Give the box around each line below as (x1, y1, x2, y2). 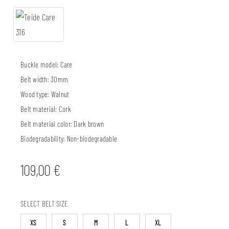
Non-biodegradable (66, 134, 118, 144)
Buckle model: (20, 60, 60, 70)
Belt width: (20, 75, 51, 84)
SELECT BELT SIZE (20, 199, 68, 209)
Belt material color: (20, 119, 74, 129)
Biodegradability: (20, 134, 67, 144)
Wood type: (20, 89, 51, 99)
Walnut (51, 89, 70, 99)
